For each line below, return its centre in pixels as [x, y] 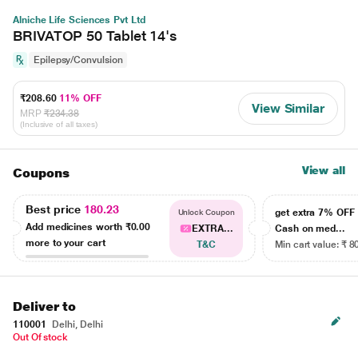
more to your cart [66, 243]
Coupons [41, 173]
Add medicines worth [76, 227]
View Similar [288, 108]
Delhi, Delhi [76, 324]
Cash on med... [310, 229]
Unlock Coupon [206, 212]
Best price [55, 209]
